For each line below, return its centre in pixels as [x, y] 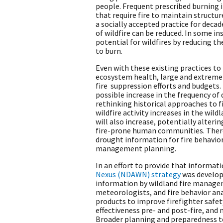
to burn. [109, 51]
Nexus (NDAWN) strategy [138, 174]
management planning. [137, 148]
